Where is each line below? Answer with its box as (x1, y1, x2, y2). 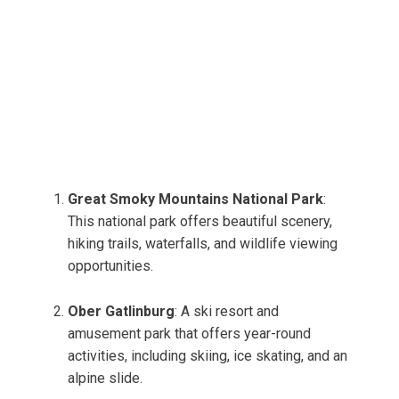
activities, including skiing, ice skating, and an (68, 347, 347, 365)
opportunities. (68, 257, 153, 275)
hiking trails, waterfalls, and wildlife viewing (68, 235, 338, 253)
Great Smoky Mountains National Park (68, 191, 323, 208)
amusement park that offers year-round (68, 325, 311, 343)
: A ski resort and (175, 303, 279, 321)
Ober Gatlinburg (68, 303, 175, 321)
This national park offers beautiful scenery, (68, 213, 332, 231)
